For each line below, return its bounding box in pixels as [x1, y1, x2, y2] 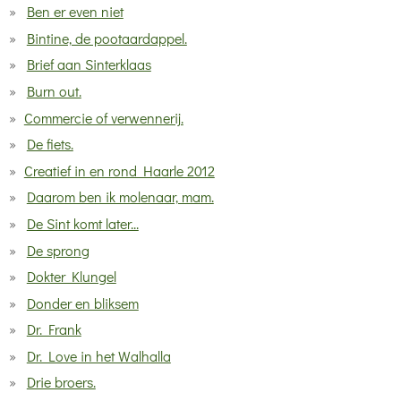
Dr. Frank [26, 320, 81, 339]
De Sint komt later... [26, 213, 139, 233]
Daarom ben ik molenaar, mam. [26, 187, 214, 207]
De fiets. [26, 134, 73, 154]
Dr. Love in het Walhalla [26, 346, 171, 365]
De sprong [26, 240, 90, 260]
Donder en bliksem [26, 293, 139, 312]
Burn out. [26, 81, 81, 100]
